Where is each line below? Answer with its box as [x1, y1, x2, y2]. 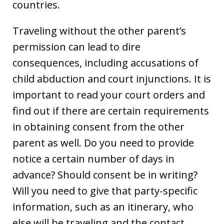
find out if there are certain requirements [12, 104, 209, 118]
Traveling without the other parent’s [12, 24, 186, 38]
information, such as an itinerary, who [12, 200, 193, 214]
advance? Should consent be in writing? [12, 168, 197, 182]
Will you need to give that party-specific [12, 184, 197, 198]
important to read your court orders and [12, 88, 205, 102]
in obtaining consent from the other [12, 120, 184, 134]
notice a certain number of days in [12, 152, 174, 166]
